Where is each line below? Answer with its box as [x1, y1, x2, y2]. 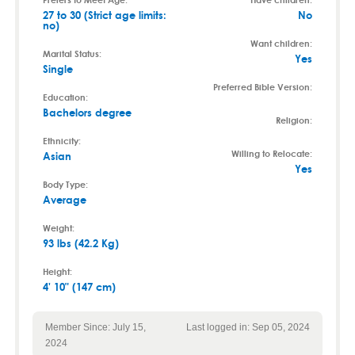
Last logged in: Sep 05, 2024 [186, 321, 311, 333]
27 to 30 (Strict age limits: [42, 6, 166, 22]
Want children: [250, 36, 313, 50]
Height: [42, 265, 72, 278]
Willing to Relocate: [231, 147, 313, 160]
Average [42, 191, 86, 207]
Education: [42, 90, 88, 104]
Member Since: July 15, [44, 321, 146, 333]
